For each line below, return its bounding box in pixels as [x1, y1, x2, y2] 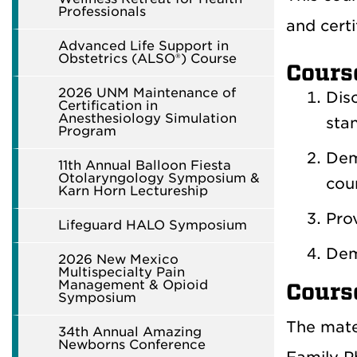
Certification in [58, 98, 158, 113]
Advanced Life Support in [58, 38, 229, 53]
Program [58, 124, 116, 139]
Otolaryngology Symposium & [58, 171, 260, 186]
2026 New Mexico [58, 252, 178, 267]
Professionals [58, 4, 146, 19]
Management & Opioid [58, 277, 208, 292]
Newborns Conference [58, 337, 206, 352]
